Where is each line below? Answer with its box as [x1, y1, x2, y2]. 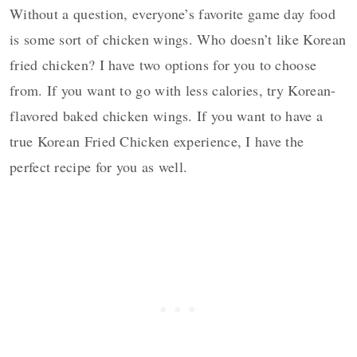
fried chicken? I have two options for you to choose [10, 54, 317, 74]
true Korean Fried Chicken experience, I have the [10, 131, 304, 151]
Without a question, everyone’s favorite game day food [10, 3, 335, 23]
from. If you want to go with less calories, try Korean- [10, 80, 336, 100]
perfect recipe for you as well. [10, 156, 188, 176]
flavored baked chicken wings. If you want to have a [10, 105, 324, 125]
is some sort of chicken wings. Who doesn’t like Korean [10, 29, 347, 49]
